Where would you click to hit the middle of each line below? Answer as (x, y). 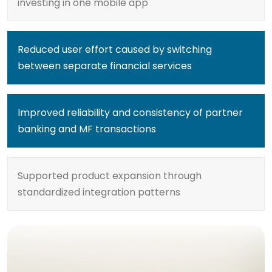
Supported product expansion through (110, 176)
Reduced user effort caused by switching (115, 49)
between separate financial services (105, 66)
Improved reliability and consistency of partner (130, 113)
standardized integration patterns (99, 192)
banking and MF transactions (87, 129)
